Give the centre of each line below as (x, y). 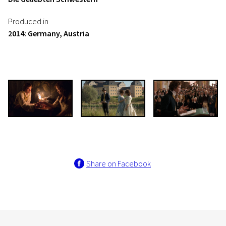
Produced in (28, 21)
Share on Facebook (119, 164)
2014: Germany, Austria (49, 33)
